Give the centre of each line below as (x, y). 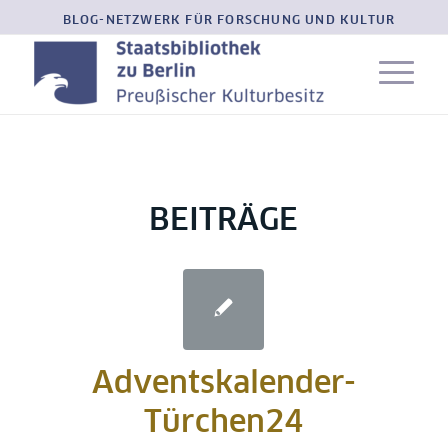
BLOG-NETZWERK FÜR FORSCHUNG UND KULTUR (229, 21)
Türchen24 (224, 423)
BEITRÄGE (224, 221)
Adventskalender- (223, 384)
